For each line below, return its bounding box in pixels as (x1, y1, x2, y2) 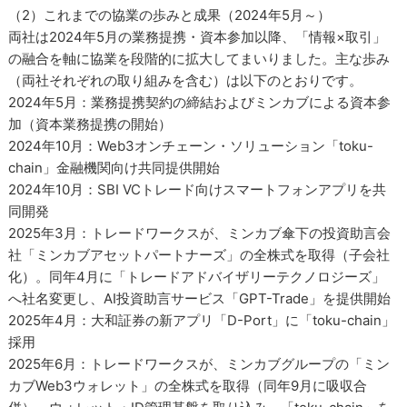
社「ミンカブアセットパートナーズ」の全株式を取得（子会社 (8, 246, 391, 263)
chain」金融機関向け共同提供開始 (8, 159, 221, 176)
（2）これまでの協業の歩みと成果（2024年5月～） (8, 6, 332, 24)
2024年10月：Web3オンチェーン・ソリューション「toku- (8, 137, 374, 154)
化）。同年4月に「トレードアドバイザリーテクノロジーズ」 (8, 268, 386, 285)
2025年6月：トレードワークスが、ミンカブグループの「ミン (8, 355, 391, 372)
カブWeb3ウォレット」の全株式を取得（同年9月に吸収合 (8, 377, 368, 394)
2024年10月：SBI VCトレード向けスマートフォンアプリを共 (8, 181, 387, 198)
